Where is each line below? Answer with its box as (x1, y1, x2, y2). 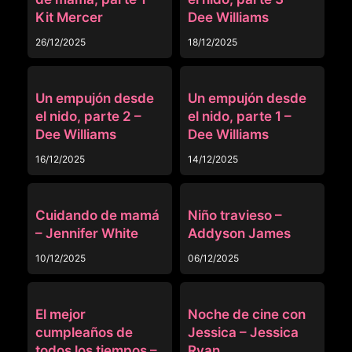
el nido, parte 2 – (35, 108, 141, 125)
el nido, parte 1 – (188, 108, 291, 125)
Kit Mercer (35, 9, 103, 26)
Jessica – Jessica (188, 324, 299, 341)
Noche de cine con (188, 306, 306, 323)
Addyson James (188, 225, 291, 242)
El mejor (35, 306, 86, 323)
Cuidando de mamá (35, 207, 159, 224)
